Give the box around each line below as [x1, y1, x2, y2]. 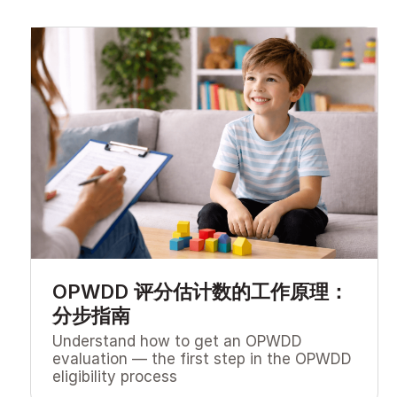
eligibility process [51, 367, 177, 385]
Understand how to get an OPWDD [51, 331, 302, 350]
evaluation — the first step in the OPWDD [51, 349, 352, 368]
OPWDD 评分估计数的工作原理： [51, 279, 348, 303]
